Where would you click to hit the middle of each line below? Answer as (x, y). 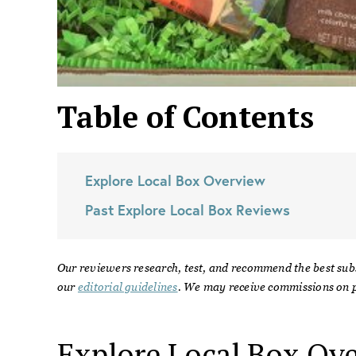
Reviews (261, 210)
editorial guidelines (128, 287)
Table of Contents (186, 117)
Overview (232, 180)
